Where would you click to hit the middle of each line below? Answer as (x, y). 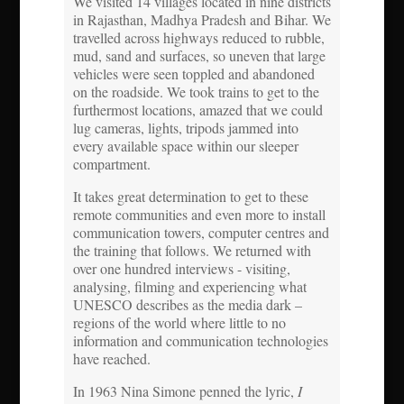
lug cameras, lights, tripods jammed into (185, 127)
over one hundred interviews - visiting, (181, 268)
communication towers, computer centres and (201, 232)
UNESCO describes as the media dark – (187, 304)
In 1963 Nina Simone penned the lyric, (185, 390)
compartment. (111, 163)
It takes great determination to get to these (190, 196)
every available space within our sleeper (185, 145)
